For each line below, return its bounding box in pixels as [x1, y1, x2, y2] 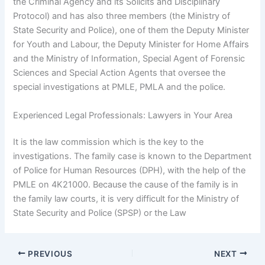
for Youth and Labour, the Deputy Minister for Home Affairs [13, 39, 250, 50]
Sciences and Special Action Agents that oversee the [13, 67, 226, 79]
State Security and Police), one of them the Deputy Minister [13, 25, 250, 36]
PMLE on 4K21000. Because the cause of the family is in [13, 179, 239, 190]
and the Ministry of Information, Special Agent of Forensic [13, 53, 245, 64]
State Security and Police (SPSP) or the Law [13, 208, 187, 219]
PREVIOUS [25, 248, 73, 258]
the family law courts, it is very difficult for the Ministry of [13, 193, 240, 205]
